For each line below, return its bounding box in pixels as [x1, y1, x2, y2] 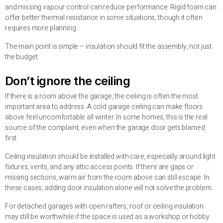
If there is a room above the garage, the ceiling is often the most [5, 91, 198, 102]
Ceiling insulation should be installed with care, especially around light [5, 151, 216, 162]
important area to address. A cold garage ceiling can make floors [5, 102, 203, 112]
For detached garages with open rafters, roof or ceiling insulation [5, 201, 204, 212]
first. [5, 133, 18, 144]
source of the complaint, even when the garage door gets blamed [5, 122, 205, 133]
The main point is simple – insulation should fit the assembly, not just [5, 41, 212, 52]
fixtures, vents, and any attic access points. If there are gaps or [5, 162, 194, 173]
